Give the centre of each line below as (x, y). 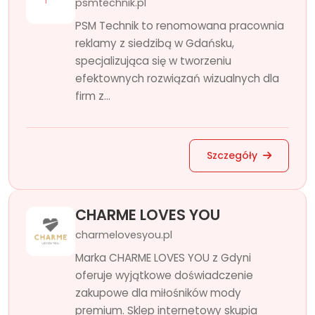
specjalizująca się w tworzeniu (153, 61)
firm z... (93, 96)
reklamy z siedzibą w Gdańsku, (155, 43)
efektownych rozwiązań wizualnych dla (177, 78)
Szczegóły (233, 155)
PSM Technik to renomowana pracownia (180, 26)
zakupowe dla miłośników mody (158, 293)
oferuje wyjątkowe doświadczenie (164, 275)
